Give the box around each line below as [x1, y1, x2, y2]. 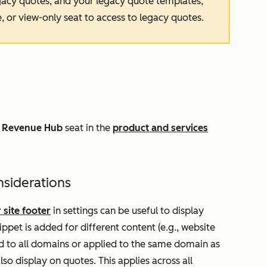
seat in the [63, 122, 113, 133]
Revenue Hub [2, 122, 63, 133]
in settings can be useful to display [51, 205, 204, 216]
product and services [113, 122, 208, 133]
